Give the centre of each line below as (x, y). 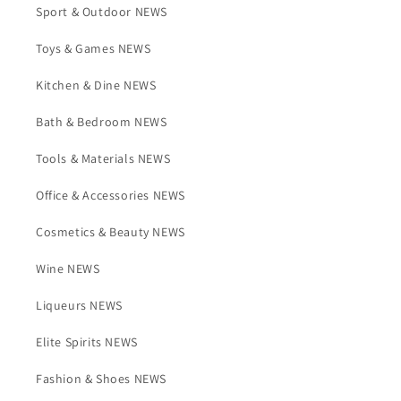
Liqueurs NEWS (79, 305)
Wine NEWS (68, 269)
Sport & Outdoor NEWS (102, 12)
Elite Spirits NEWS (87, 342)
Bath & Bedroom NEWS (102, 122)
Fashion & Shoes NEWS (101, 379)
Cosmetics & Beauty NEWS (111, 232)
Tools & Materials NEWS (103, 158)
